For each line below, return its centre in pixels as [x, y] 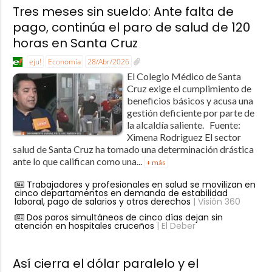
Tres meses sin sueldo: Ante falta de [123, 12]
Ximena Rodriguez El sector [184, 137]
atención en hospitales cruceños [84, 226]
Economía [64, 62]
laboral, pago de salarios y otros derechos [102, 202]
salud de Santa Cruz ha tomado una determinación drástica [133, 149]
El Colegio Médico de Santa [184, 76]
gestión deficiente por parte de [190, 113]
